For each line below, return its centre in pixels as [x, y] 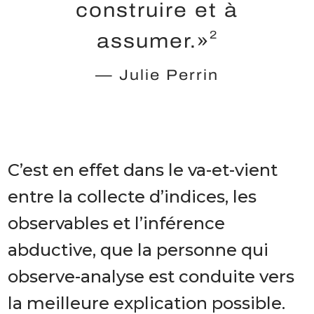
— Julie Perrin [157, 75]
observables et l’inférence [117, 223]
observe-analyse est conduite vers [151, 276]
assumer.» [153, 41]
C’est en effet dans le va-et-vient [143, 170]
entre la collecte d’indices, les [132, 196]
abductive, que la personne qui [138, 250]
